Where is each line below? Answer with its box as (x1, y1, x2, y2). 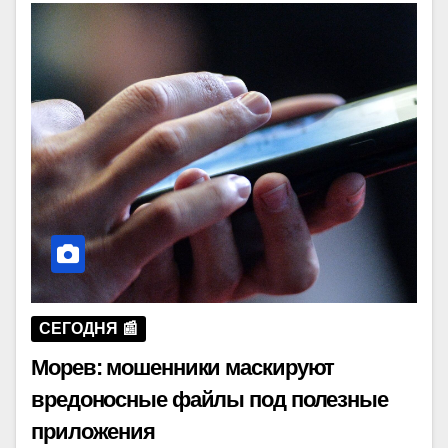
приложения (31, 418, 155, 444)
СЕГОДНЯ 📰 (39, 319, 138, 337)
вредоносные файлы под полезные (31, 386, 388, 412)
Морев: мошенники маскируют (31, 354, 335, 380)
